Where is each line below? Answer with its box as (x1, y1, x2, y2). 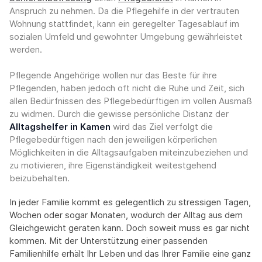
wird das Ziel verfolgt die (111, 121, 213, 133)
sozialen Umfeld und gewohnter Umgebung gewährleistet (9, 31, 243, 43)
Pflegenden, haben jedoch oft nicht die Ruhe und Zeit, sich (9, 82, 244, 94)
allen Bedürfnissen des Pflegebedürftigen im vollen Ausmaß (9, 95, 252, 107)
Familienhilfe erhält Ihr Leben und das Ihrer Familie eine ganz (9, 248, 251, 260)
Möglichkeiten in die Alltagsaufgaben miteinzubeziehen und (9, 147, 248, 158)
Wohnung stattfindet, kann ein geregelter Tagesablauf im (9, 18, 239, 30)
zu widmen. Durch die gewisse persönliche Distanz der (9, 108, 229, 120)
